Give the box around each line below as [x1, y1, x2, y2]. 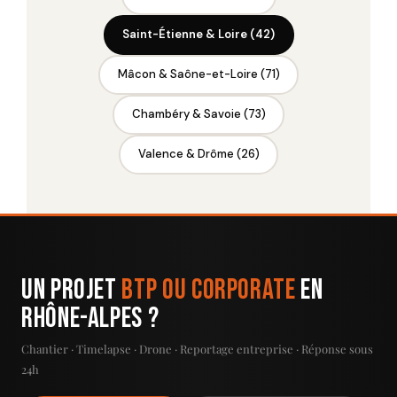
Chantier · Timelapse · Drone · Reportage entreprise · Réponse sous [21, 340, 373, 356]
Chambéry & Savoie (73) [131, 106, 266, 122]
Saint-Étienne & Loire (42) [122, 27, 275, 43]
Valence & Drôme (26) [137, 146, 260, 162]
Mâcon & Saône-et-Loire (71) [117, 66, 280, 82]
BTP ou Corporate [121, 272, 296, 307]
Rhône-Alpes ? [21, 300, 160, 336]
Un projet [21, 272, 122, 307]
